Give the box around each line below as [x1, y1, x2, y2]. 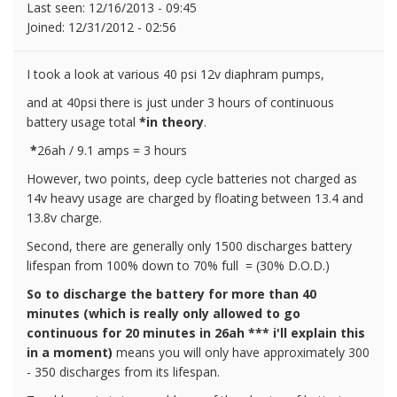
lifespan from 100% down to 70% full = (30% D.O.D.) [27, 256, 333, 274]
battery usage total [27, 113, 139, 130]
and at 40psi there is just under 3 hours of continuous [27, 93, 334, 111]
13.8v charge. [27, 208, 102, 226]
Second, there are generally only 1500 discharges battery [27, 237, 352, 254]
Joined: [27, 18, 68, 35]
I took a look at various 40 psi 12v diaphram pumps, [27, 65, 324, 82]
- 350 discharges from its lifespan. [27, 362, 220, 380]
